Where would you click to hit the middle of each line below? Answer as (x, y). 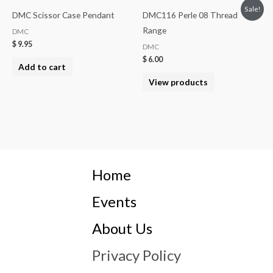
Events (114, 202)
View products (179, 82)
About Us (122, 229)
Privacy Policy (136, 255)
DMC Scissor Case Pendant (63, 15)
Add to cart (42, 66)
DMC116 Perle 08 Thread (190, 15)
